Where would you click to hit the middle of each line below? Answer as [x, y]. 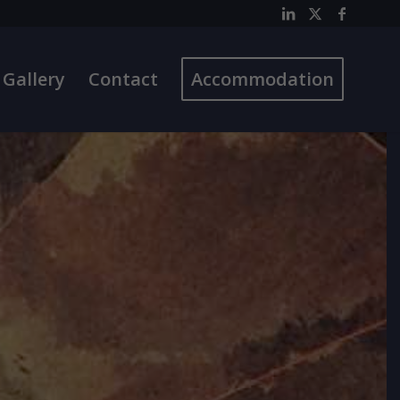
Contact [123, 79]
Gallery [34, 79]
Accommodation [262, 79]
